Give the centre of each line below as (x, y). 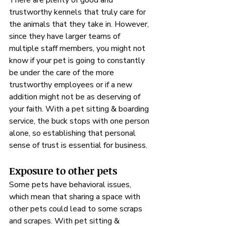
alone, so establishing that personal (73, 133)
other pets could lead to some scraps (77, 209)
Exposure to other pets (63, 171)
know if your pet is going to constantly (78, 61)
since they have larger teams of (66, 36)
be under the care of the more (63, 73)
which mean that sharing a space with (76, 197)
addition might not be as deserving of (76, 97)
